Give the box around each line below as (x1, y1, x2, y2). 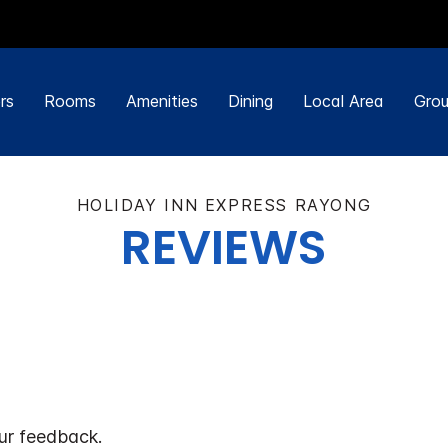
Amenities (125, 91, 198, 111)
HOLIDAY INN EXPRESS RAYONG (76, 194, 372, 215)
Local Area (302, 91, 384, 111)
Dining (227, 91, 273, 111)
